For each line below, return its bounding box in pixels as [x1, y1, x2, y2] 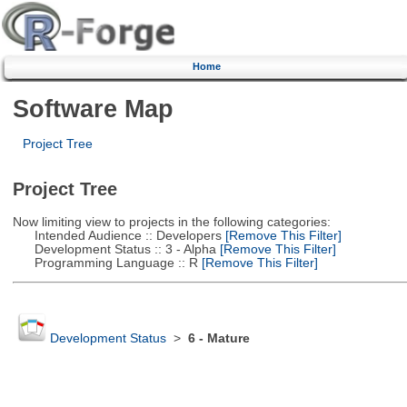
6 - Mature [187, 332, 250, 346]
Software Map [12, 94, 174, 123]
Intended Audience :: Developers [12, 228, 222, 243]
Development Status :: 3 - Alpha [12, 242, 216, 256]
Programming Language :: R [12, 255, 198, 270]
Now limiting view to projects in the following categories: [12, 214, 331, 229]
